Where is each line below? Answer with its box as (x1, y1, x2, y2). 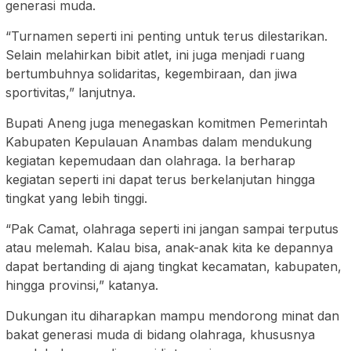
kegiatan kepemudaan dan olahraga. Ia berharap (5, 152, 295, 168)
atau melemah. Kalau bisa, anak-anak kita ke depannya (5, 239, 333, 255)
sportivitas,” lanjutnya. (5, 84, 136, 100)
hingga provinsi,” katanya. (5, 277, 158, 293)
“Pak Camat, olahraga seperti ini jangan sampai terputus (5, 220, 338, 237)
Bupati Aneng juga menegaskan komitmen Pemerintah (5, 114, 327, 131)
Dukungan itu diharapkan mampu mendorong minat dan (5, 307, 339, 324)
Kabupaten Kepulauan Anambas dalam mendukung (5, 133, 312, 150)
